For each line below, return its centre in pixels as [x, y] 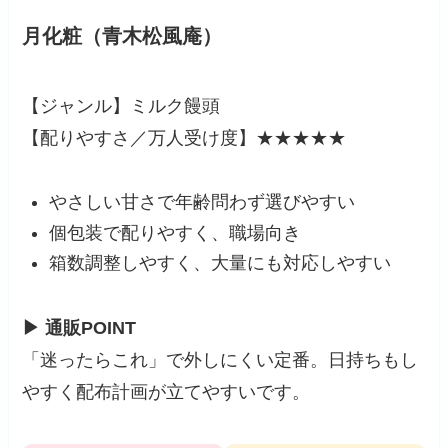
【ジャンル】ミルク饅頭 [121, 105]
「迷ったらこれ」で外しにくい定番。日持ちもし [220, 360]
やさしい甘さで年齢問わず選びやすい [202, 202]
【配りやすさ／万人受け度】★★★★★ [184, 137]
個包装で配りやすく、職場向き [175, 232]
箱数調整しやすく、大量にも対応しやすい [220, 263]
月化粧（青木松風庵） [122, 36]
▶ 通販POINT [79, 328]
